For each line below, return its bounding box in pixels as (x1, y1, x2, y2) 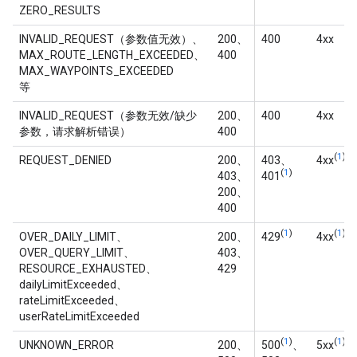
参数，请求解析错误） (19, 124, 131, 138)
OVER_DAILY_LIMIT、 (19, 229, 127, 243)
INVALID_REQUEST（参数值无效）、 (19, 32, 203, 45)
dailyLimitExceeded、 (19, 277, 127, 291)
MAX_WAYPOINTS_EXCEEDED (19, 64, 174, 77)
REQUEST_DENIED (19, 153, 112, 167)
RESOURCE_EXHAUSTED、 (19, 261, 157, 275)
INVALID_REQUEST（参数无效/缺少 (19, 108, 197, 122)
